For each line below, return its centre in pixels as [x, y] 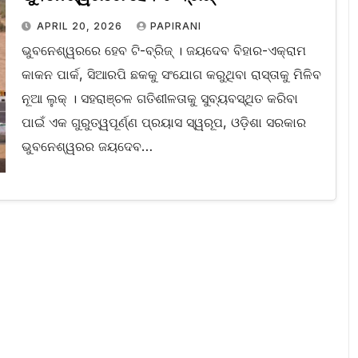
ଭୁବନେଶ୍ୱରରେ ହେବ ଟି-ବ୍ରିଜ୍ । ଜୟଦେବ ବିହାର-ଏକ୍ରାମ [163, 51]
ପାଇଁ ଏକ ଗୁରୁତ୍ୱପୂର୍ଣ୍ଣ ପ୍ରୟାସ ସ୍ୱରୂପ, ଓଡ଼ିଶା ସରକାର [163, 123]
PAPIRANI [175, 26]
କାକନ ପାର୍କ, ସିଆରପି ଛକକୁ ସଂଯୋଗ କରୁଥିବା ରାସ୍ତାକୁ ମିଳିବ [171, 75]
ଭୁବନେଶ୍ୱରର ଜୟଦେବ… [87, 147]
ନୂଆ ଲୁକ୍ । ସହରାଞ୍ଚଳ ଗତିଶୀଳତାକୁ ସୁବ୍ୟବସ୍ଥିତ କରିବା [159, 99]
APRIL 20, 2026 [81, 26]
